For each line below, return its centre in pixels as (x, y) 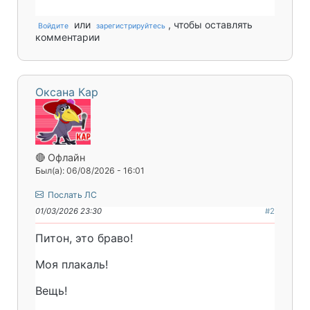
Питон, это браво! (84, 238)
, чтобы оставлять (210, 25)
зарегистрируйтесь (131, 26)
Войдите (53, 26)
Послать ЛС (71, 194)
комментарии (67, 37)
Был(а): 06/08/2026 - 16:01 (90, 170)
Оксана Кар (67, 92)
